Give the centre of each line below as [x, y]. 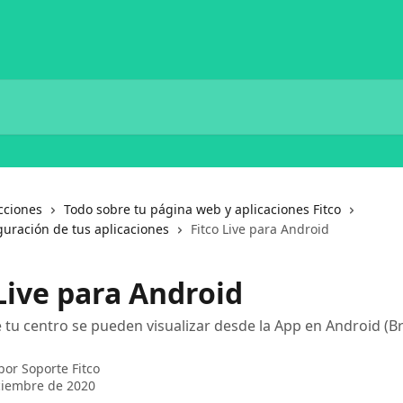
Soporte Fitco [61, 368]
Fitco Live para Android [260, 229]
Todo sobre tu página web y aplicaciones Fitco [202, 209]
